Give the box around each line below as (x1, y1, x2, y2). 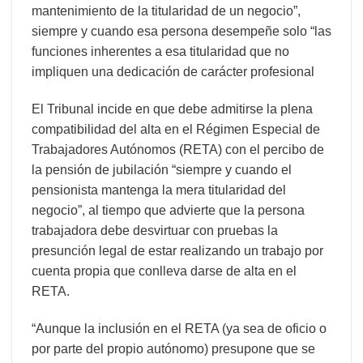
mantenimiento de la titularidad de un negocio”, (32, 3, 301, 18)
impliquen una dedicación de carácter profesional (32, 64, 314, 79)
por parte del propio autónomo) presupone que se (32, 341, 315, 356)
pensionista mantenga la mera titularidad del (32, 182, 286, 197)
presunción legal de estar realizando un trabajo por (32, 243, 323, 258)
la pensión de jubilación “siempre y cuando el (32, 162, 292, 177)
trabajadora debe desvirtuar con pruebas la (32, 223, 278, 237)
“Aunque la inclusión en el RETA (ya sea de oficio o (32, 321, 327, 335)
